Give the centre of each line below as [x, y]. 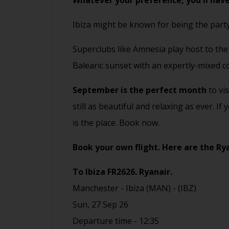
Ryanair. [156, 172]
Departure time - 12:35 [116, 221]
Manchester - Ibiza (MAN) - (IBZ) [134, 188]
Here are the [189, 147]
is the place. [96, 123]
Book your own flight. [117, 147]
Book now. [139, 123]
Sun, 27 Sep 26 [100, 205]
